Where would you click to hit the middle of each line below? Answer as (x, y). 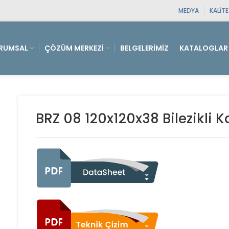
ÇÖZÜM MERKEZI (74, 48)
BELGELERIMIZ (144, 48)
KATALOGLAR (204, 48)
